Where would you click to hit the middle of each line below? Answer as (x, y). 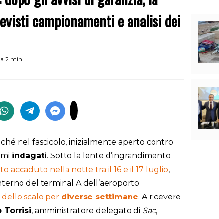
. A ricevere (160, 197)
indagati (29, 156)
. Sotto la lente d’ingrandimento (109, 156)
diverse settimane (100, 197)
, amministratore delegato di (87, 211)
